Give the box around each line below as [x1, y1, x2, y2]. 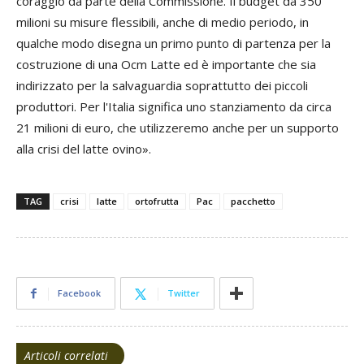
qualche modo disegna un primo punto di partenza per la [16, 35, 331, 52]
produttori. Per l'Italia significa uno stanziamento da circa [16, 98, 331, 115]
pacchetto [231, 195, 275, 208]
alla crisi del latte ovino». [16, 141, 151, 158]
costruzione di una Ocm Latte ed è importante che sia [16, 56, 316, 73]
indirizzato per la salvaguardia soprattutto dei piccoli [16, 77, 308, 94]
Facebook [58, 287, 101, 300]
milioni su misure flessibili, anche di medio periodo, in [16, 14, 309, 31]
